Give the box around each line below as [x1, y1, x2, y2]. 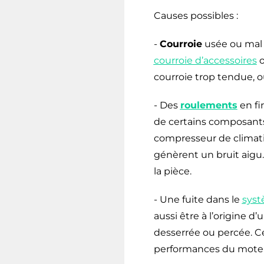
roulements [180, 99, 237, 111]
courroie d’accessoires [153, 54, 257, 66]
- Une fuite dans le [153, 193, 242, 205]
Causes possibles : [153, 9, 238, 21]
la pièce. [153, 165, 192, 177]
